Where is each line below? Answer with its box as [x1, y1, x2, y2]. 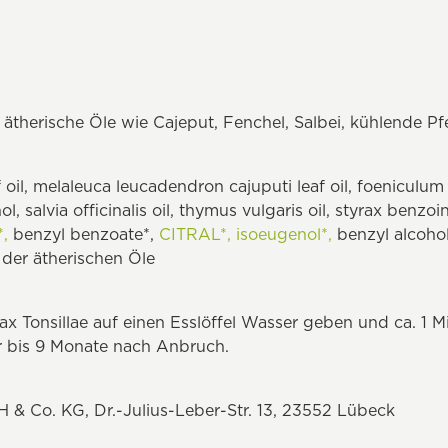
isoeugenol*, [236, 224, 332, 244]
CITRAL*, [159, 224, 231, 244]
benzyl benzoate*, [8, 224, 159, 244]
